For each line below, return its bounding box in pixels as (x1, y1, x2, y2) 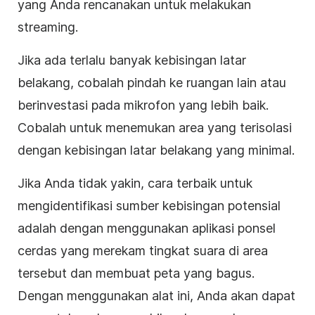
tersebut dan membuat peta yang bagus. (18, 265, 255, 281)
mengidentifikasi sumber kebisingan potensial (18, 198, 281, 213)
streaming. (18, 19, 78, 34)
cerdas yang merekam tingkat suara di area (18, 243, 268, 258)
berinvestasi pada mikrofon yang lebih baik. (18, 97, 269, 112)
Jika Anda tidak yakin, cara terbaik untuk (18, 175, 252, 191)
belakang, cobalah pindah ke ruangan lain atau (18, 75, 286, 90)
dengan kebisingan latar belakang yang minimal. (18, 142, 295, 157)
